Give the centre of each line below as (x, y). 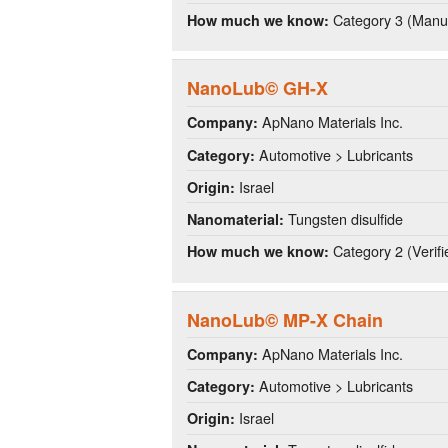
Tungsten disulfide (343, 218)
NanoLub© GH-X (257, 88)
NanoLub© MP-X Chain (285, 319)
